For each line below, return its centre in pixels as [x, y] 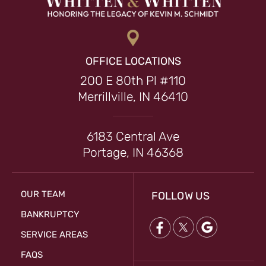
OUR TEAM [43, 194]
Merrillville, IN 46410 [133, 97]
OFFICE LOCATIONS [133, 61]
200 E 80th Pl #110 [133, 81]
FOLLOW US [180, 196]
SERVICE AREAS [54, 235]
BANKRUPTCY [50, 215]
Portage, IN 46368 [133, 153]
